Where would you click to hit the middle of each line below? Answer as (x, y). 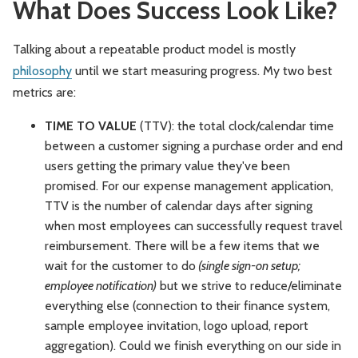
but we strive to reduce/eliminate (249, 285)
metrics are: (44, 92)
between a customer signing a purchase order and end (194, 145)
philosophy (42, 70)
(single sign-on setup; (248, 265)
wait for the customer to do (120, 265)
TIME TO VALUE (91, 125)
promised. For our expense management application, (189, 185)
